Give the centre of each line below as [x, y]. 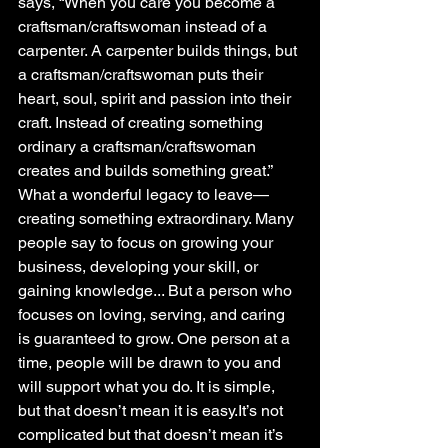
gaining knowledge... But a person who [157, 290]
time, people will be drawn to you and [151, 362]
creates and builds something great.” [147, 170]
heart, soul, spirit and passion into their [156, 98]
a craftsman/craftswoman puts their [142, 74]
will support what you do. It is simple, [148, 386]
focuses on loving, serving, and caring [153, 314]
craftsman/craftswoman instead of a [144, 26]
